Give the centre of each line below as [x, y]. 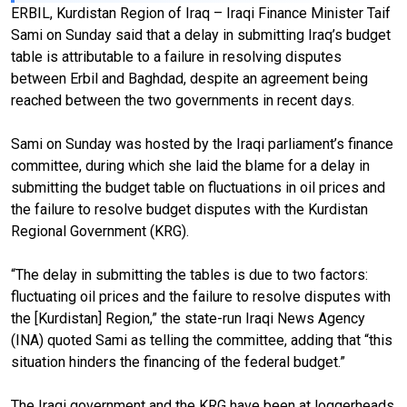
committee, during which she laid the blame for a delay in [190, 165]
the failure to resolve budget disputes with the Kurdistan [189, 209]
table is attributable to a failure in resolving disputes [176, 56]
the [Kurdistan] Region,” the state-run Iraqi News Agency [188, 318]
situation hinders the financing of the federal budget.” [178, 362]
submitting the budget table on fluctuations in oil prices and [198, 187]
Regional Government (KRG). [100, 231]
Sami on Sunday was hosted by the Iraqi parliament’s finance [202, 144]
